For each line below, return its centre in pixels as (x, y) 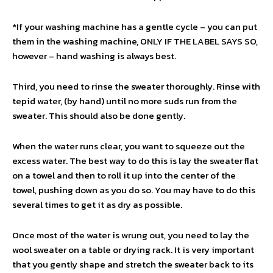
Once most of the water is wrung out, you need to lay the (131, 235)
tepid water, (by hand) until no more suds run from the (125, 101)
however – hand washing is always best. (94, 56)
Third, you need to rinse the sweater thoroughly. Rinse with (136, 86)
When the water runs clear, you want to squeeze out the (129, 146)
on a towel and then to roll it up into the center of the (124, 175)
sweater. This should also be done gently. (99, 115)
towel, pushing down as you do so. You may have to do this (134, 190)
